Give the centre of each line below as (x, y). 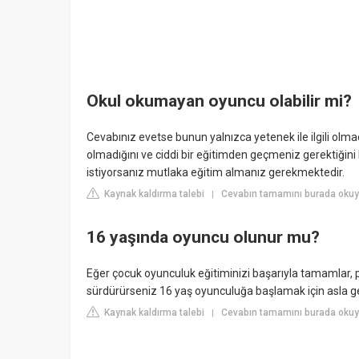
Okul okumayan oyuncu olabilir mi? (219, 101)
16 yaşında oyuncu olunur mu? (203, 237)
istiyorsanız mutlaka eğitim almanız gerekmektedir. (216, 173)
